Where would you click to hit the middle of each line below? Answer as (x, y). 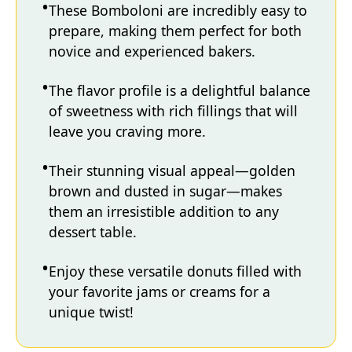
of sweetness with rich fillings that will (173, 111)
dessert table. (93, 232)
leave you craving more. (127, 131)
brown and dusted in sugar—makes (165, 191)
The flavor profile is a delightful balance (180, 90)
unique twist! (91, 312)
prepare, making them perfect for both (175, 31)
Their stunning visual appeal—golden (172, 170)
